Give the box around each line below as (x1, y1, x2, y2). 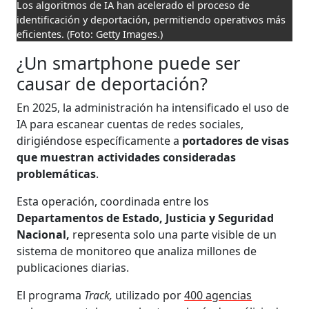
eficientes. (17, 27, 68, 41)
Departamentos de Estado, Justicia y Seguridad (17, 210, 275, 226)
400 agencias (184, 287, 252, 303)
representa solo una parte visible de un (70, 226, 277, 242)
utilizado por (112, 287, 185, 303)
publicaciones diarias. (17, 259, 130, 275)
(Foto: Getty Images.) (67, 27, 163, 41)
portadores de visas (182, 132, 290, 148)
